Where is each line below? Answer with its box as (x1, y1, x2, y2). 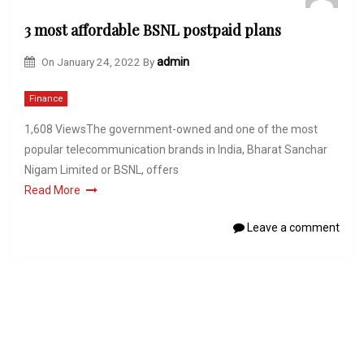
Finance (29, 93, 63, 105)
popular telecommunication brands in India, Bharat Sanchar (24, 143, 327, 157)
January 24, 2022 (56, 54, 141, 68)
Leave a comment (245, 221, 340, 235)
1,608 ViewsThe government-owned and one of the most (24, 123, 318, 136)
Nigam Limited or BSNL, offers (24, 163, 179, 177)
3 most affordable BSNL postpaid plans (24, 20, 281, 41)
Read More (24, 184, 80, 197)
